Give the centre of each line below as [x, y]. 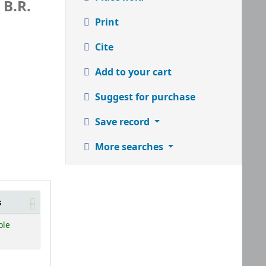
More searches [129, 147]
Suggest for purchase [144, 97]
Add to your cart [132, 72]
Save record [122, 122]
